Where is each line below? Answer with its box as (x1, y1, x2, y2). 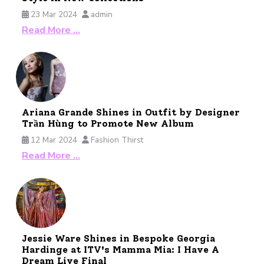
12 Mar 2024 (31, 134, 77, 146)
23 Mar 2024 (31, 8, 77, 20)
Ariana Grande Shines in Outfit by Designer (22, 107, 240, 118)
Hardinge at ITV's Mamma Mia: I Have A (22, 243, 219, 255)
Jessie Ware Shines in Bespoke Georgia (22, 232, 215, 244)
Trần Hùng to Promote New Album (22, 118, 194, 130)
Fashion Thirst (91, 134, 143, 146)
